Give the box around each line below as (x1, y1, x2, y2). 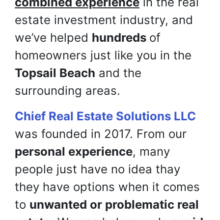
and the (95, 66, 141, 81)
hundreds (92, 30, 149, 45)
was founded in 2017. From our (15, 127, 187, 141)
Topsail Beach (15, 66, 95, 81)
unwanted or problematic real (29, 197, 199, 212)
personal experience (15, 144, 133, 159)
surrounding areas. (15, 83, 120, 98)
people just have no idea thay (15, 162, 180, 177)
